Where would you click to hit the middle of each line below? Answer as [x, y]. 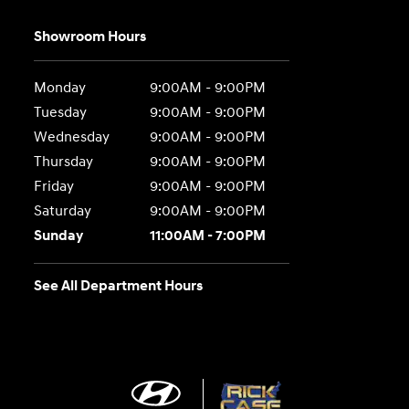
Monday [60, 88]
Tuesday [61, 112]
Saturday [63, 211]
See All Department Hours [119, 286]
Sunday [59, 236]
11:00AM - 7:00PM [207, 236]
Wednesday [72, 137]
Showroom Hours [90, 37]
